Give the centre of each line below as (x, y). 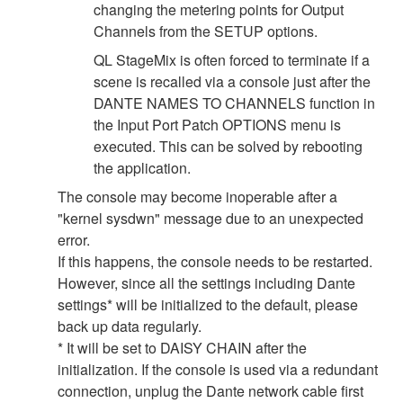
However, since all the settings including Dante (206, 282)
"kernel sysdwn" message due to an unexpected (210, 218)
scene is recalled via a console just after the (232, 81)
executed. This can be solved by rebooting (228, 146)
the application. (142, 167)
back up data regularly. (130, 326)
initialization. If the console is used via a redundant (218, 369)
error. (74, 239)
